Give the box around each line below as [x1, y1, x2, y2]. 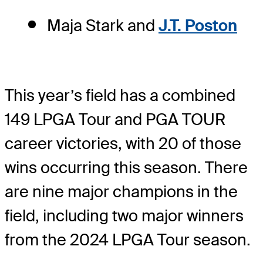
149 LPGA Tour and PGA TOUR [5, 109, 225, 130]
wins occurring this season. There [5, 157, 248, 178]
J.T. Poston [159, 15, 237, 36]
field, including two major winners [5, 205, 244, 226]
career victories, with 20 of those [5, 133, 241, 154]
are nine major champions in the [5, 181, 238, 202]
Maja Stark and [47, 15, 159, 36]
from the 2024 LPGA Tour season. [5, 229, 251, 250]
